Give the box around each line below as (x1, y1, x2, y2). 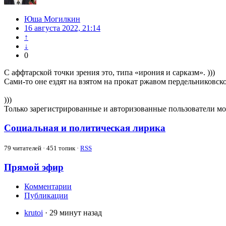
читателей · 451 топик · (11, 144, 80, 152)
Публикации (24, 191, 68, 200)
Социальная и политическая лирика (4, 123, 165, 134)
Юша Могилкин (24, 14, 80, 23)
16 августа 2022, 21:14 (24, 23, 100, 32)
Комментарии (24, 182, 72, 191)
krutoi (24, 208, 43, 217)
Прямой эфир (4, 161, 64, 173)
